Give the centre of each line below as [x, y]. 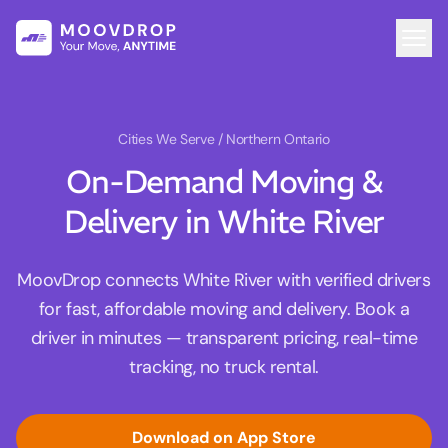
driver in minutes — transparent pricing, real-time [224, 338]
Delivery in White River [224, 222]
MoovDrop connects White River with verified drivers [224, 280]
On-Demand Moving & [224, 182]
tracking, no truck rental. [224, 367]
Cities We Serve [168, 139]
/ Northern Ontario [273, 139]
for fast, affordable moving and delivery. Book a [224, 309]
